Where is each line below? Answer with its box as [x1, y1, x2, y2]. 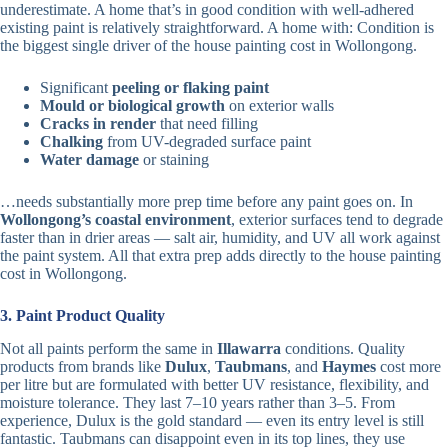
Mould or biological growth [40, 97, 225, 115]
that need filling [156, 115, 258, 133]
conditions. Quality [281, 340, 405, 358]
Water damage [40, 151, 139, 169]
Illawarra [217, 340, 281, 358]
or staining [139, 151, 209, 169]
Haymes [322, 358, 376, 376]
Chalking [40, 133, 103, 151]
